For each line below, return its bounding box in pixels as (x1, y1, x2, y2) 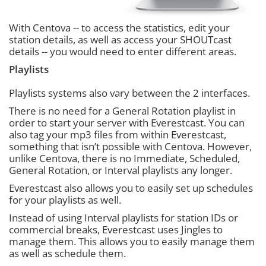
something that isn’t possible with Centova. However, (9, 140, 252, 153)
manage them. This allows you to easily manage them (9, 235, 255, 248)
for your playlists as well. (9, 193, 123, 207)
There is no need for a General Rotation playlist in (9, 104, 236, 118)
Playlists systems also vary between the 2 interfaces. (9, 86, 252, 100)
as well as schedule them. (9, 246, 128, 260)
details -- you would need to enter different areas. (9, 45, 239, 58)
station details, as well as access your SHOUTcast (9, 33, 232, 46)
